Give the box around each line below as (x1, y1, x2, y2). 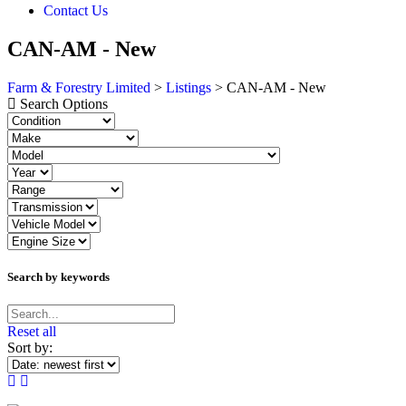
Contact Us (43, 2, 108, 18)
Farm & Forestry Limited (7, 79, 150, 95)
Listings (166, 79, 211, 95)
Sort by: (7, 339, 53, 355)
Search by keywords (7, 269, 110, 284)
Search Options (20, 95, 108, 111)
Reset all (7, 323, 56, 339)
